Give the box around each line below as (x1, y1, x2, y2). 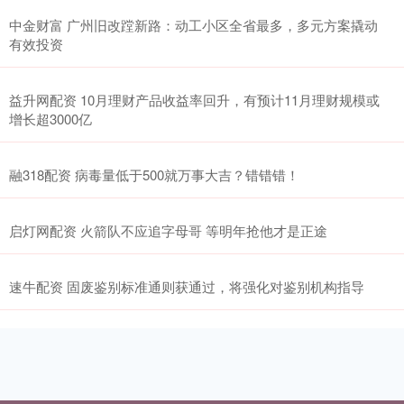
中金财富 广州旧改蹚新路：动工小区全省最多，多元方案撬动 (9, 14, 378, 34)
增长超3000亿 (9, 108, 92, 128)
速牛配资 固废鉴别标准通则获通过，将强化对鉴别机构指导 (9, 276, 364, 296)
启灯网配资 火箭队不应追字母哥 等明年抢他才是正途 (9, 220, 327, 240)
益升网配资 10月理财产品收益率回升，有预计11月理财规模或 (9, 89, 380, 109)
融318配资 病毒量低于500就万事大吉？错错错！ (9, 164, 299, 184)
